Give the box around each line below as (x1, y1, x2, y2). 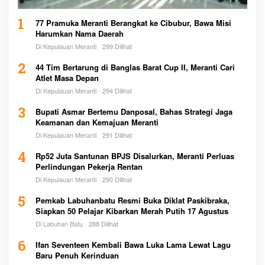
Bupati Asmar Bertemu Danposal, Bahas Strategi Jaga (35, 105, 232, 117)
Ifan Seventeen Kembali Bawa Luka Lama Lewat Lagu (35, 238, 231, 250)
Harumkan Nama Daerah (35, 27, 124, 39)
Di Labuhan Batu (35, 218, 83, 228)
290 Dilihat (102, 174, 132, 184)
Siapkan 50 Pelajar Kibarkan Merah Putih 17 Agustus (35, 205, 228, 216)
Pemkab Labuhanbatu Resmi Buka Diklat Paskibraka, (35, 194, 230, 206)
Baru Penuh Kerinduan (35, 249, 119, 261)
